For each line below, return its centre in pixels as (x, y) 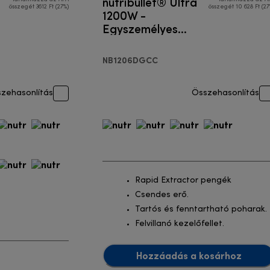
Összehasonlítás (225, 93)
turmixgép (130, 42)
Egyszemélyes (140, 29)
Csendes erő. (162, 195)
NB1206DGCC (130, 60)
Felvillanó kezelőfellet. (180, 224)
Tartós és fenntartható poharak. (201, 210)
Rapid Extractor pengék (183, 181)
